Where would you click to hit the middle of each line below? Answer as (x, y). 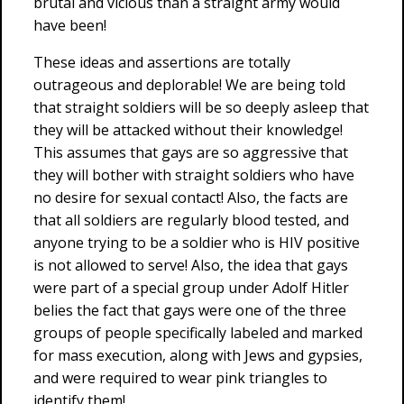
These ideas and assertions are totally (162, 62)
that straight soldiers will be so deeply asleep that (201, 107)
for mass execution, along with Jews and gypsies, (198, 355)
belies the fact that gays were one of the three (190, 310)
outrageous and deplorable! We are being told (189, 85)
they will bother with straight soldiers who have (194, 175)
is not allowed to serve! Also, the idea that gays (191, 265)
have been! (70, 25)
